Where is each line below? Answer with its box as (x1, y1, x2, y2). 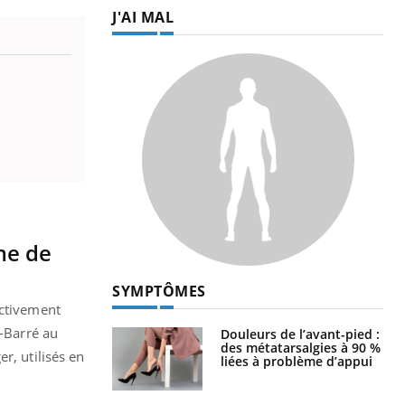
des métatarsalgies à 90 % (221, 338, 381, 356)
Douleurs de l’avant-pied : (221, 325, 380, 343)
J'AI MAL (112, 6, 174, 27)
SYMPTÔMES (112, 280, 206, 301)
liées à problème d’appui (221, 352, 372, 370)
